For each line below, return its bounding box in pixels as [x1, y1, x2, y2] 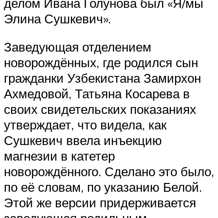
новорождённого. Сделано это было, [4, 163, 214, 179]
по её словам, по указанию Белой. [4, 179, 202, 195]
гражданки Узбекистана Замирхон [4, 70, 201, 86]
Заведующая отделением [4, 38, 151, 54]
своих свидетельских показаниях [4, 101, 196, 117]
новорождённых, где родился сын [4, 54, 198, 70]
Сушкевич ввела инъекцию [4, 132, 162, 148]
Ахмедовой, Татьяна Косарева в [4, 85, 190, 101]
